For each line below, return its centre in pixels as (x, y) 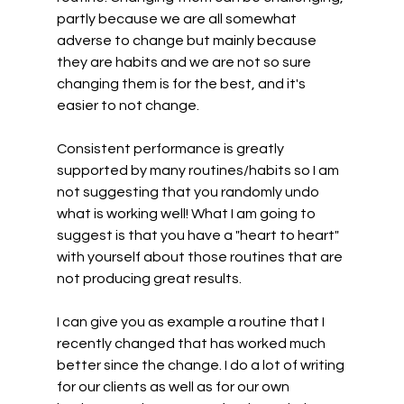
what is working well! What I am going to (187, 214)
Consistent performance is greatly (171, 149)
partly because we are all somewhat (178, 19)
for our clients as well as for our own (174, 387)
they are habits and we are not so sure (185, 63)
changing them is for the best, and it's (182, 84)
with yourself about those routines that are (201, 257)
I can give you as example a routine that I (192, 322)
